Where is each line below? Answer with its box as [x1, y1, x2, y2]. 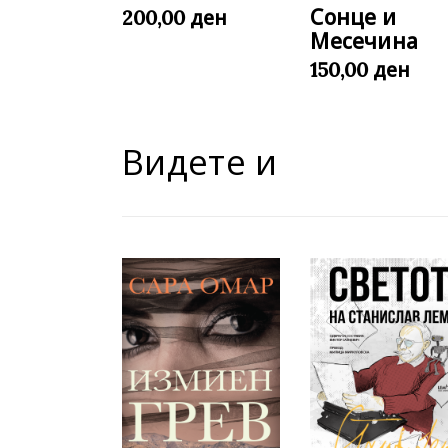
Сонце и [310, 3, 396, 32]
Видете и [122, 138, 278, 186]
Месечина [310, 27, 419, 56]
